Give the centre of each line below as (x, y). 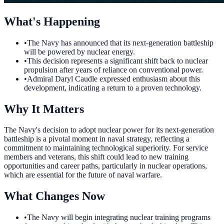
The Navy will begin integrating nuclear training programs (119, 217)
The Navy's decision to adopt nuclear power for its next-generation (109, 130)
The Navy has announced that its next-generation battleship (120, 42)
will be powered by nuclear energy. (79, 51)
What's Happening (52, 21)
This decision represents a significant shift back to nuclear (117, 60)
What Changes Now (54, 196)
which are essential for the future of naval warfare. (83, 175)
